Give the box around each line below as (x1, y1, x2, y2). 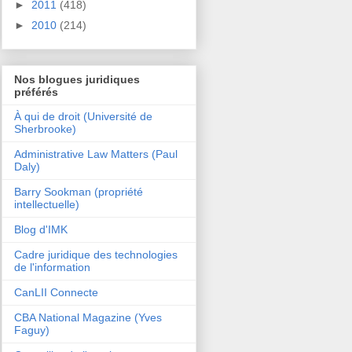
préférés (14, 85, 58, 98)
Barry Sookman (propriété (14, 185, 143, 198)
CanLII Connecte (14, 285, 98, 299)
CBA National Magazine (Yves (14, 310, 162, 324)
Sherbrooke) (14, 122, 76, 135)
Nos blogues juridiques (14, 72, 140, 86)
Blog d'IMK (14, 222, 68, 236)
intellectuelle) (14, 197, 79, 211)
